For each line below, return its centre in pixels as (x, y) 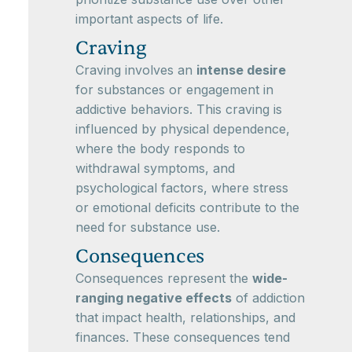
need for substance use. (148, 227)
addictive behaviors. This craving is (179, 109)
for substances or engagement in (174, 89)
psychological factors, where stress (182, 187)
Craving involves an (136, 70)
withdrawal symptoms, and (155, 168)
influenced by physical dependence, (183, 128)
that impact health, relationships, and (185, 317)
